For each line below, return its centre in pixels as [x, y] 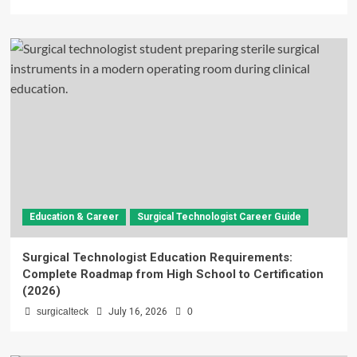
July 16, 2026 [137, 312]
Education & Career [74, 217]
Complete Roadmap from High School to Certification [173, 275]
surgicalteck [62, 312]
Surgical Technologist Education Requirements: [157, 258]
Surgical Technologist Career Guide [219, 217]
